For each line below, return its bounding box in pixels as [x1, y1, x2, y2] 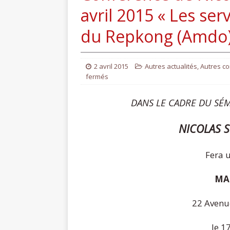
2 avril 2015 [94, 62, 128, 71]
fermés [86, 72, 108, 81]
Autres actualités [145, 62, 197, 71]
